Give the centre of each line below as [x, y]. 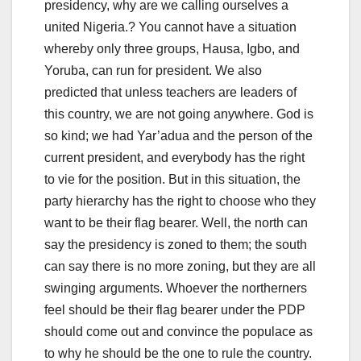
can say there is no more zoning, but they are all [180, 267]
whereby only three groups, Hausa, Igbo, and [172, 49]
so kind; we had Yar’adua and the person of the [178, 136]
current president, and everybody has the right [174, 158]
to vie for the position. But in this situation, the [172, 180]
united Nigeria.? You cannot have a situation [170, 27]
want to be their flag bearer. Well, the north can [176, 223]
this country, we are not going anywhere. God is [179, 114]
